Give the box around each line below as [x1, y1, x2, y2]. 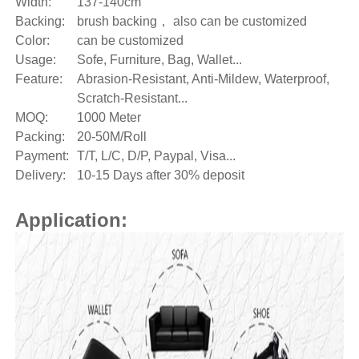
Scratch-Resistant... [76, 91, 188, 105]
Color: [14, 33, 50, 47]
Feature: [14, 71, 63, 86]
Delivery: [14, 167, 66, 182]
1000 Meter [76, 110, 141, 124]
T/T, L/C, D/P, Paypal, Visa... [76, 148, 236, 163]
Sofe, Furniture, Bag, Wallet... [76, 52, 242, 67]
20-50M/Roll [76, 129, 147, 143]
